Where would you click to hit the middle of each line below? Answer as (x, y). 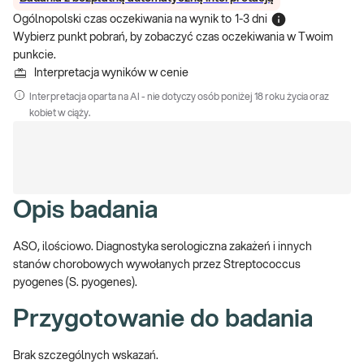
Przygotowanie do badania (163, 319)
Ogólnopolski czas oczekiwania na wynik (116, 19)
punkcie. (35, 55)
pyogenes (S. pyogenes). (75, 283)
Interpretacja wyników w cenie (111, 73)
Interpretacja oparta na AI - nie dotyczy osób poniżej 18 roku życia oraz (179, 97)
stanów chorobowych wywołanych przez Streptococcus (157, 265)
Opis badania (85, 210)
